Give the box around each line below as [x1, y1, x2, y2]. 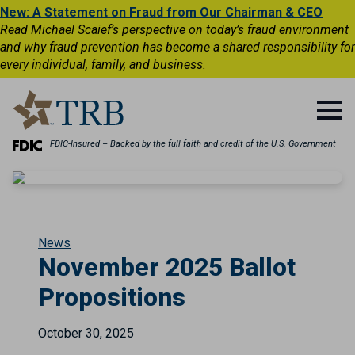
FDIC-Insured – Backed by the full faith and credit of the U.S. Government [50, 139, 336, 149]
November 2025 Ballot [38, 252, 296, 282]
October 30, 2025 [38, 326, 134, 341]
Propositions [38, 282, 185, 312]
